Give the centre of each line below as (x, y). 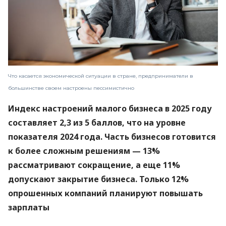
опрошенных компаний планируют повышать (105, 193)
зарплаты (29, 208)
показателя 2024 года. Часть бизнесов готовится (112, 137)
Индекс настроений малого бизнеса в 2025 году (110, 109)
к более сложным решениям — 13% (84, 151)
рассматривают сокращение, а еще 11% (94, 165)
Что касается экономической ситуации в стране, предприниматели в (101, 76)
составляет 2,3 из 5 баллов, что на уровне (97, 123)
